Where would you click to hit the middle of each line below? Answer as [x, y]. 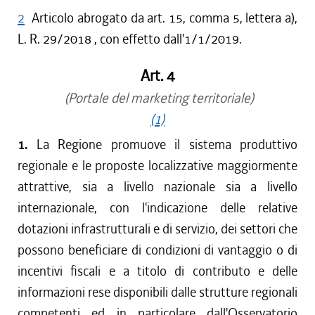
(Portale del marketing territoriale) [157, 98]
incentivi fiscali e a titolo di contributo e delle [157, 271]
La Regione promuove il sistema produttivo [167, 144]
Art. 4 [157, 76]
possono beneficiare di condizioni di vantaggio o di [157, 250]
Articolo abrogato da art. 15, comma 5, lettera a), [165, 18]
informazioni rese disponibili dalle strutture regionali [157, 292]
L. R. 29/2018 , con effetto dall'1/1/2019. [130, 39]
